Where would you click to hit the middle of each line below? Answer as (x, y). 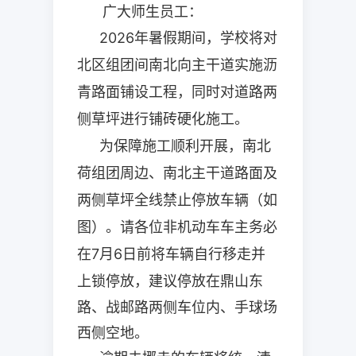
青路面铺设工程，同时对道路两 (178, 92)
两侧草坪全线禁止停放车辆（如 (178, 200)
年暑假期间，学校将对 (206, 38)
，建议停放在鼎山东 (199, 281)
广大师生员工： (153, 12)
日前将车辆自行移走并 (194, 254)
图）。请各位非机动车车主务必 (178, 227)
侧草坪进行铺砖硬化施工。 (163, 119)
